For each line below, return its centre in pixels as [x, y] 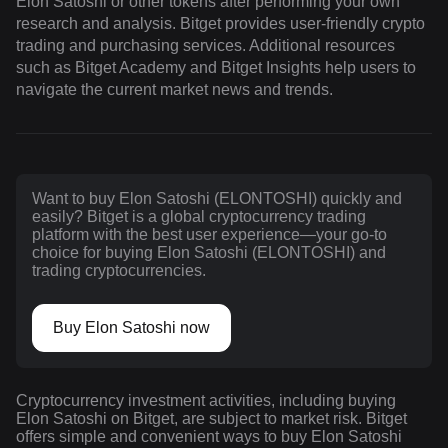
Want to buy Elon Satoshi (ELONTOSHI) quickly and [217, 199]
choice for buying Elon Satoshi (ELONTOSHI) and [209, 253]
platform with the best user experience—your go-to [209, 235]
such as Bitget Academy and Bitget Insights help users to [216, 68]
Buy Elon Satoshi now [131, 328]
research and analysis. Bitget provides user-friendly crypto [220, 24]
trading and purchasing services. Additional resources [205, 46]
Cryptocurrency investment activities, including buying [206, 401]
